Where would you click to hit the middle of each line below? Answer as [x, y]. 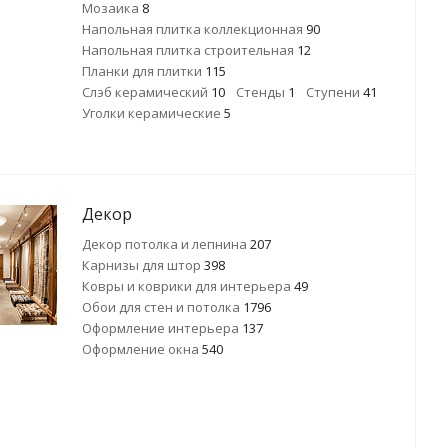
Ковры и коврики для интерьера [188, 286]
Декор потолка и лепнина [166, 244]
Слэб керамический [146, 92]
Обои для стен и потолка [162, 307]
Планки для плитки [143, 71]
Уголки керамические [153, 113]
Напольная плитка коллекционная [194, 29]
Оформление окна [142, 349]
